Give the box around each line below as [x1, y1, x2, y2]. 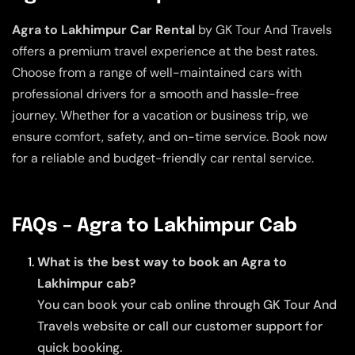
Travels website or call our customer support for [37, 317, 323, 334]
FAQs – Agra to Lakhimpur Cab [12, 216, 297, 236]
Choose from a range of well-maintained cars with [12, 63, 302, 81]
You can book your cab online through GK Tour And [37, 296, 337, 313]
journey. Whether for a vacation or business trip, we [12, 106, 308, 124]
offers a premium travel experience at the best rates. [12, 42, 318, 59]
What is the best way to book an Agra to [37, 253, 287, 270]
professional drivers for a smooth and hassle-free [12, 85, 299, 102]
